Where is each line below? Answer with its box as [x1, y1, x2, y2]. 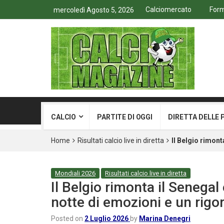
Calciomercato [145, 5, 191, 13]
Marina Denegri [139, 214, 190, 222]
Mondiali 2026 [55, 169, 95, 177]
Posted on [51, 214, 84, 222]
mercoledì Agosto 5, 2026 [53, 6, 134, 14]
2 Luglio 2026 [84, 214, 128, 222]
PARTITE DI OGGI [97, 113, 153, 121]
